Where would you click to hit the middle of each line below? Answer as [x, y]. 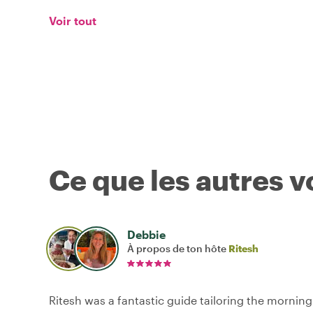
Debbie [146, 235]
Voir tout [73, 21]
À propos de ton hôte [178, 249]
